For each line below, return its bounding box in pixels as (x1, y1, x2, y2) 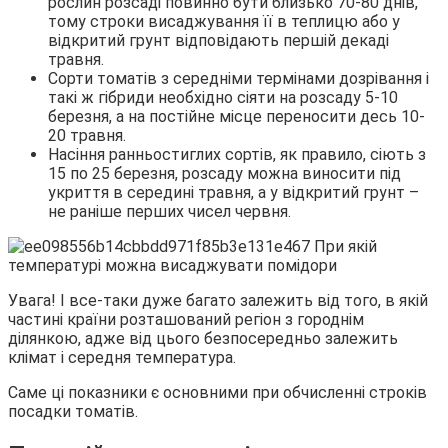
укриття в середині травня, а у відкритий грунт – (48, 183, 419, 203)
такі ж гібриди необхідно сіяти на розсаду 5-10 (48, 88, 398, 108)
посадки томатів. (8, 402, 138, 422)
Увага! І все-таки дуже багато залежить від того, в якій (8, 291, 428, 311)
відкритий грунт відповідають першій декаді (48, 31, 389, 51)
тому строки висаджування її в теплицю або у (48, 12, 400, 32)
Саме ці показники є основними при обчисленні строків (8, 383, 427, 403)
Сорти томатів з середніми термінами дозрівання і (48, 69, 429, 89)
